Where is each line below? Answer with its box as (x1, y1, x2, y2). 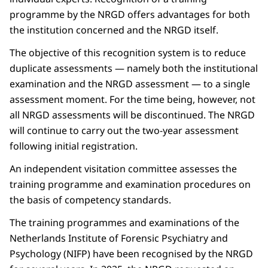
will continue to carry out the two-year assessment (10, 124, 239, 138)
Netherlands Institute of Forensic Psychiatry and (10, 232, 228, 245)
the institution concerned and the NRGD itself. (10, 23, 218, 37)
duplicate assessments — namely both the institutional (10, 62, 258, 75)
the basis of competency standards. (10, 193, 171, 207)
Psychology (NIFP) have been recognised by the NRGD (10, 247, 253, 261)
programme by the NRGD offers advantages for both (10, 8, 250, 22)
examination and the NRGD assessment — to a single (10, 77, 250, 91)
